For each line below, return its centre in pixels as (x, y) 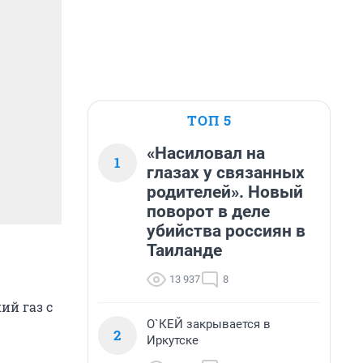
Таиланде (184, 250)
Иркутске (173, 340)
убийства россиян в (226, 231)
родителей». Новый (225, 192)
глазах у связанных (226, 173)
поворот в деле (208, 211)
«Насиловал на (206, 153)
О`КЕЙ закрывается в (209, 324)
